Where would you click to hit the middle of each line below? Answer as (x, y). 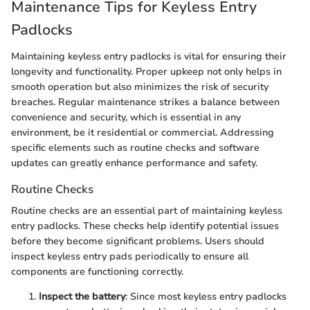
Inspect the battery (82, 296)
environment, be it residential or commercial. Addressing (143, 132)
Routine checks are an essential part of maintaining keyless (147, 210)
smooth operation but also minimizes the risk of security (140, 86)
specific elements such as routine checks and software (135, 147)
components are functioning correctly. (97, 271)
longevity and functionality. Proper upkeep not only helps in (146, 71)
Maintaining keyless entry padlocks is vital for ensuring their (149, 56)
